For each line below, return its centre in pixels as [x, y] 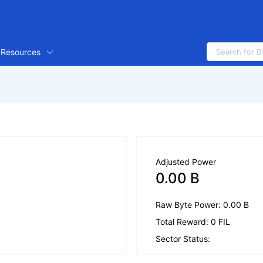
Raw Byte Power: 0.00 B [202, 205]
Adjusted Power [186, 162]
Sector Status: [183, 239]
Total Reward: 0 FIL [193, 222]
